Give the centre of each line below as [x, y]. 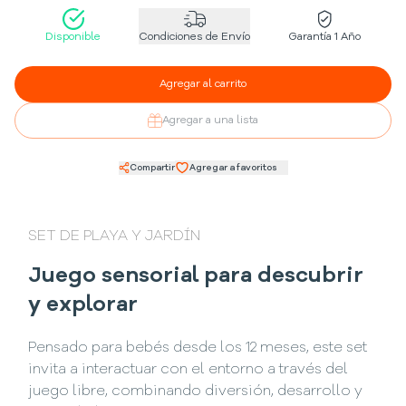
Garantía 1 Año [324, 37]
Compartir [152, 167]
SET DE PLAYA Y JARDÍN [115, 237]
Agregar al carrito [203, 84]
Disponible [73, 37]
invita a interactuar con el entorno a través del [188, 370]
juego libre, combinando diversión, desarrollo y [196, 392]
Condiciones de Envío [194, 37]
